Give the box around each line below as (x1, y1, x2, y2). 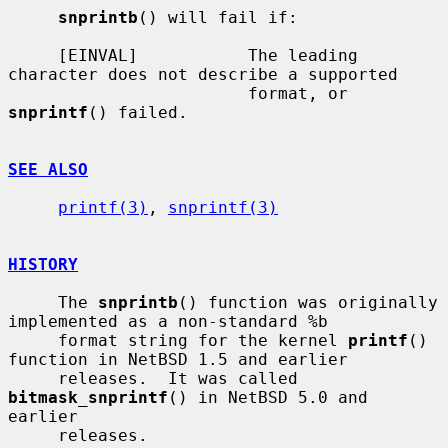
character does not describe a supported (8, 64, 398, 84)
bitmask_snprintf (8, 387, 168, 407)
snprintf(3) (168, 197, 278, 217)
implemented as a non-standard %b (8, 311, 328, 331)
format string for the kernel (58, 330, 348, 350)
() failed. (88, 102, 188, 122)
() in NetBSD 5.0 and (168, 387, 368, 407)
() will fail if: (138, 7, 298, 27)
